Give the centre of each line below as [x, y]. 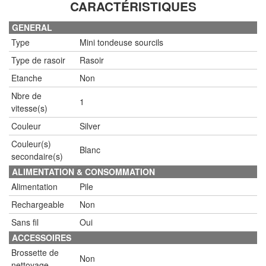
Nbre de [26, 95]
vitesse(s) [29, 108]
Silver [90, 126]
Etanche [27, 77]
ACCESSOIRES [42, 237]
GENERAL [32, 27]
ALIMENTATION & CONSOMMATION [83, 171]
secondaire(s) [37, 156]
